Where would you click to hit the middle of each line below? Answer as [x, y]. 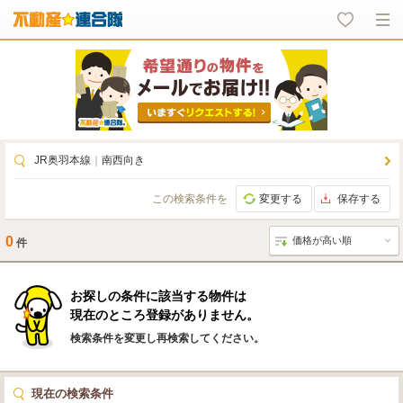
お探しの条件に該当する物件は [158, 296]
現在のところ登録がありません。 [165, 315]
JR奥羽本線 [63, 160]
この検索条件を [190, 199]
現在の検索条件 [72, 394]
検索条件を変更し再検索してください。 [167, 338]
